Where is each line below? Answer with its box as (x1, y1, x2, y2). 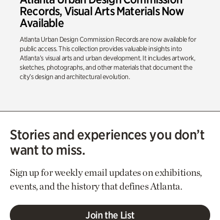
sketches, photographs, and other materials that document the (20, 63, 192, 71)
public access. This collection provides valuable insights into (20, 44, 182, 53)
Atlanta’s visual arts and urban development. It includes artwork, (20, 54, 195, 62)
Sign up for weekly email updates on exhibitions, (10, 166, 202, 178)
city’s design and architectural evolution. (20, 72, 130, 81)
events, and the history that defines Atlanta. (10, 180, 182, 192)
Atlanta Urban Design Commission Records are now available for (20, 35, 196, 43)
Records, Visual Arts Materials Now (20, 3, 184, 18)
